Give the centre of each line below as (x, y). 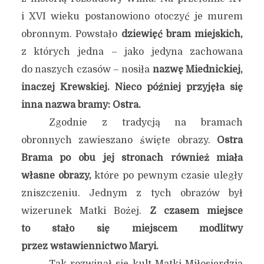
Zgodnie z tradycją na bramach (146, 123)
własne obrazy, (56, 176)
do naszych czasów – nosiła (87, 70)
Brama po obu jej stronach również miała (132, 158)
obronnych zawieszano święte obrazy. (119, 140)
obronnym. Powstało (71, 34)
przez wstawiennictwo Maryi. (90, 246)
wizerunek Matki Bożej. (85, 211)
